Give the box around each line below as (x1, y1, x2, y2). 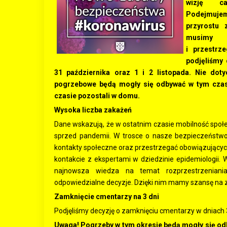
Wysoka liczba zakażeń (54, 106, 132, 114)
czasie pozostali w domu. (54, 92, 140, 100)
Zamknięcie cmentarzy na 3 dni (54, 193, 159, 201)
